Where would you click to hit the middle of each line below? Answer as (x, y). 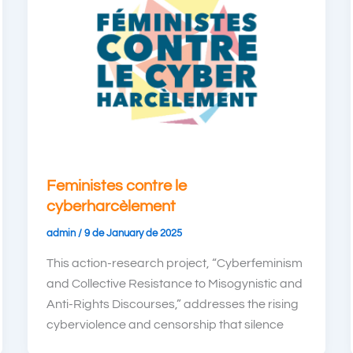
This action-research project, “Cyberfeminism (174, 263)
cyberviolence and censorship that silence (165, 324)
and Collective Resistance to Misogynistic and (174, 283)
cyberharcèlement (111, 207)
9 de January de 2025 (133, 234)
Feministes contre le (116, 186)
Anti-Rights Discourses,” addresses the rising (172, 304)
